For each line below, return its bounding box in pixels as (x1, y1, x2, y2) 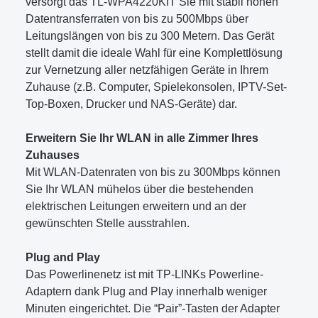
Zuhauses (26, 148, 79, 161)
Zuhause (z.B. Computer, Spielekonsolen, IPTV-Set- (26, 80, 287, 93)
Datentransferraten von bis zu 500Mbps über (26, 12, 248, 25)
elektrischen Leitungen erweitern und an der (26, 199, 246, 212)
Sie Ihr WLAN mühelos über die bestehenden (26, 182, 253, 195)
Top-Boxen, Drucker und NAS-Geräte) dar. (26, 97, 237, 110)
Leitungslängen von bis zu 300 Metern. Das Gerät (26, 29, 274, 42)
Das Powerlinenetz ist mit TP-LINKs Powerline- (26, 268, 263, 280)
